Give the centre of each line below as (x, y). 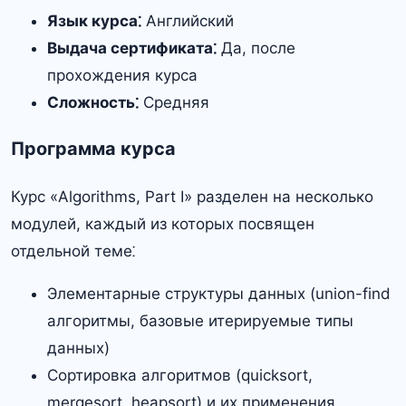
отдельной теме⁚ (73, 251)
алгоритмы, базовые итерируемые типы (200, 321)
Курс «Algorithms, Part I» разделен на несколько (192, 197)
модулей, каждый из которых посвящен (163, 224)
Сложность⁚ (93, 102)
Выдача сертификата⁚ (132, 48)
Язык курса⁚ (94, 20)
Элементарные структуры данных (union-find (219, 294)
